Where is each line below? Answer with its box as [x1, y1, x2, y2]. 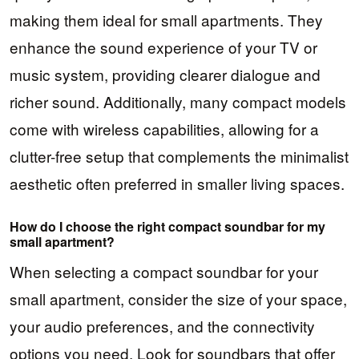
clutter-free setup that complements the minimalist [10, 145, 349, 167]
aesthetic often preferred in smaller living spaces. [10, 172, 345, 195]
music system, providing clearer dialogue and [10, 63, 321, 86]
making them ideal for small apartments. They [10, 9, 323, 31]
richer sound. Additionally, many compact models [10, 91, 346, 113]
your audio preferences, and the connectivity [10, 314, 315, 337]
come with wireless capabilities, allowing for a [10, 118, 319, 140]
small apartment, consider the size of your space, [10, 287, 347, 309]
